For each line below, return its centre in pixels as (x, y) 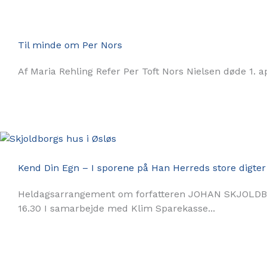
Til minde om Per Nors (70, 45)
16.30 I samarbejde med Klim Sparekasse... (117, 209)
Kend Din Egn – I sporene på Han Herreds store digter (142, 168)
